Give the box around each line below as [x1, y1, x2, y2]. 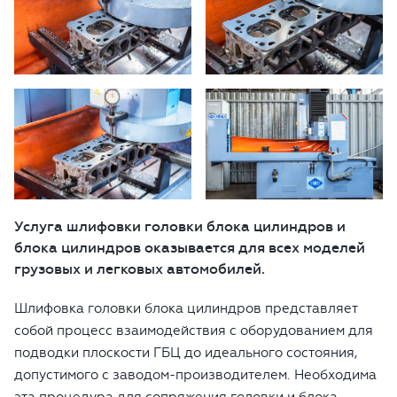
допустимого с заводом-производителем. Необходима [14, 366, 377, 383]
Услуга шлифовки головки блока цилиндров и [14, 217, 346, 235]
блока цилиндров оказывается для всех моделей [14, 238, 365, 256]
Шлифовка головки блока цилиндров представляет [14, 300, 357, 316]
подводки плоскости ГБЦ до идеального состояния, [14, 344, 358, 361]
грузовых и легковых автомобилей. [14, 260, 265, 277]
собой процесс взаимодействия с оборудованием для [14, 322, 373, 339]
